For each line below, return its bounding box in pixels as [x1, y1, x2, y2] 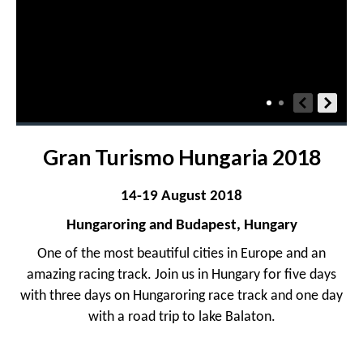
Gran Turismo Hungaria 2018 [42, 144, 321, 170]
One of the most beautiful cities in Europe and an [37, 247, 326, 261]
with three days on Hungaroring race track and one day [20, 289, 343, 303]
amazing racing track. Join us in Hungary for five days [27, 268, 336, 282]
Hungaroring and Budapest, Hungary [66, 217, 297, 233]
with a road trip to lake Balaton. [88, 310, 275, 324]
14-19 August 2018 [121, 188, 242, 204]
